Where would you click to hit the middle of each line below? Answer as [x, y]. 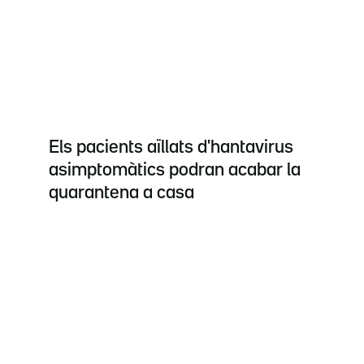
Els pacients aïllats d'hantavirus [171, 148]
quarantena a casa [121, 194]
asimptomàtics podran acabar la [175, 171]
